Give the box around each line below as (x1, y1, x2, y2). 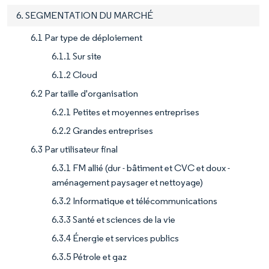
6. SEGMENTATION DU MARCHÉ (16, 10, 153, 22)
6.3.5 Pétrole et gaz (52, 251, 127, 263)
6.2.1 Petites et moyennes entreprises (52, 106, 199, 118)
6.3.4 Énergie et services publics (52, 232, 179, 244)
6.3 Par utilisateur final (31, 144, 118, 156)
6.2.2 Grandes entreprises (52, 125, 153, 137)
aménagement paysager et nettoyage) (52, 177, 203, 189)
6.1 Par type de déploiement (31, 32, 142, 44)
